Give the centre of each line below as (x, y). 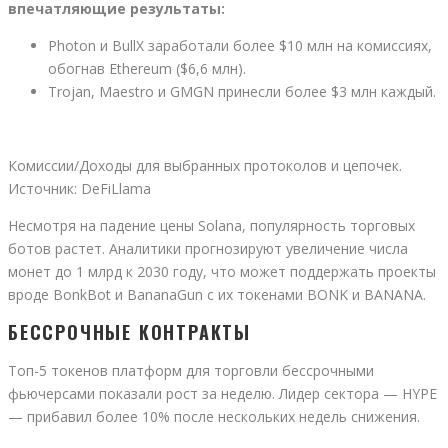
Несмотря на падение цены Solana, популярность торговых (211, 225)
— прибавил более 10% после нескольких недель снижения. (214, 416)
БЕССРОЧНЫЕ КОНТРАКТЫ (129, 331)
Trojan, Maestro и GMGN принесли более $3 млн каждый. (242, 91)
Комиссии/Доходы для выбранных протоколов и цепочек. (205, 165)
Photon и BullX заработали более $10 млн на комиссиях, (240, 45)
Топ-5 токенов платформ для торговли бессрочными (191, 370)
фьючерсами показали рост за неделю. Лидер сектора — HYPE (222, 393)
